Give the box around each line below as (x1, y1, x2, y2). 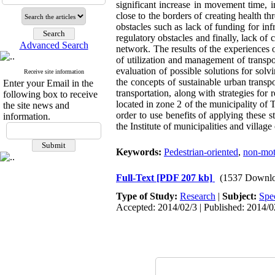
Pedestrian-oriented (164, 147, 238, 157)
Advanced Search (19, 40, 88, 50)
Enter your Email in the (3, 78, 93, 88)
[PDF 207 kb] (157, 172, 212, 183)
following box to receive (3, 89, 98, 99)
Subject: (222, 191, 259, 201)
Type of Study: (116, 191, 180, 201)
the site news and (3, 100, 69, 110)
